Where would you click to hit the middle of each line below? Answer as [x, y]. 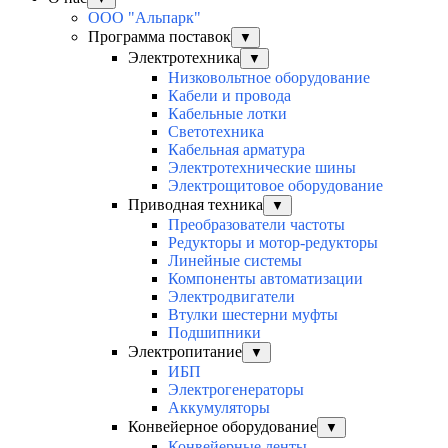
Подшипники [214, 333]
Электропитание [185, 352]
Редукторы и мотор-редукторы [273, 243]
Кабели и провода [229, 96]
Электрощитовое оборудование [275, 186]
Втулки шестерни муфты [253, 315]
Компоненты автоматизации [265, 279]
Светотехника [216, 132]
